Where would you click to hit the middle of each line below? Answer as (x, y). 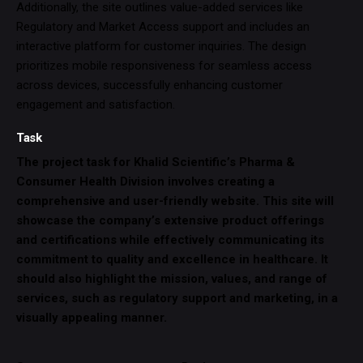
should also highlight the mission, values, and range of (172, 279)
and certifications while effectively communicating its (170, 240)
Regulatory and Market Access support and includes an (163, 27)
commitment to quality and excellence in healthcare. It (172, 260)
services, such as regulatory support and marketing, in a (177, 299)
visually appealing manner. (92, 318)
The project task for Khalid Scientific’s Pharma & (156, 162)
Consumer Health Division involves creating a (145, 182)
